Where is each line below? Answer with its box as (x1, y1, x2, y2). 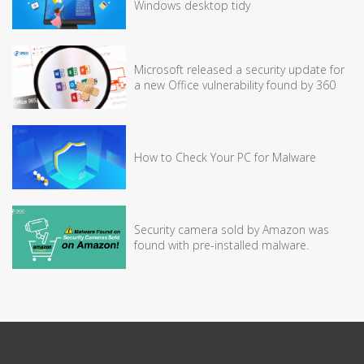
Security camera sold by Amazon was (134, 222, 329, 238)
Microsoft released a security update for (134, 62, 344, 78)
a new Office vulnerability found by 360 (134, 77, 336, 93)
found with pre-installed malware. (134, 237, 309, 253)
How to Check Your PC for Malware (134, 149, 316, 166)
